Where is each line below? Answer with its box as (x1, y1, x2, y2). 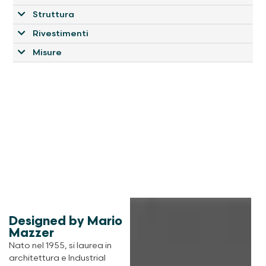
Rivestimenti (32, 28, 88, 39)
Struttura (32, 9, 74, 20)
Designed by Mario (9, 213, 122, 229)
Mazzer (9, 225, 54, 240)
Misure (32, 47, 62, 58)
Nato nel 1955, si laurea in (9, 240, 112, 251)
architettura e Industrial (9, 252, 106, 263)
